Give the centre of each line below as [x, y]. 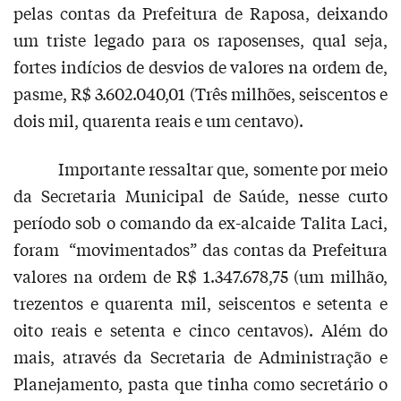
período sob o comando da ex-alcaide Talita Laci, [200, 222]
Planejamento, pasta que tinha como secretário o [200, 383]
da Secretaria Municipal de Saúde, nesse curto [200, 195]
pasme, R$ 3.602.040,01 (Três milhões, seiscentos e [200, 93]
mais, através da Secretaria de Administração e [200, 356]
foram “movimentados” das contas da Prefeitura [200, 249]
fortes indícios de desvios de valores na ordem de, [200, 66]
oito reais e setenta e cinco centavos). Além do [200, 329]
